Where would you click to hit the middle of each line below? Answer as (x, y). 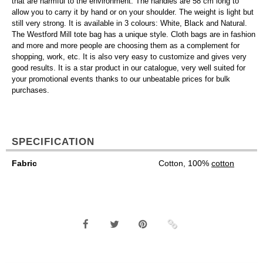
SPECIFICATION (53, 142)
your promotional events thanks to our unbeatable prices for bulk (121, 79)
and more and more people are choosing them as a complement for (126, 45)
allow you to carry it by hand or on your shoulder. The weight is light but (133, 12)
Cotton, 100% (185, 163)
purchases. (31, 90)
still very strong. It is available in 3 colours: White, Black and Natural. (129, 23)
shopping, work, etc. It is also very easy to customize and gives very (129, 57)
